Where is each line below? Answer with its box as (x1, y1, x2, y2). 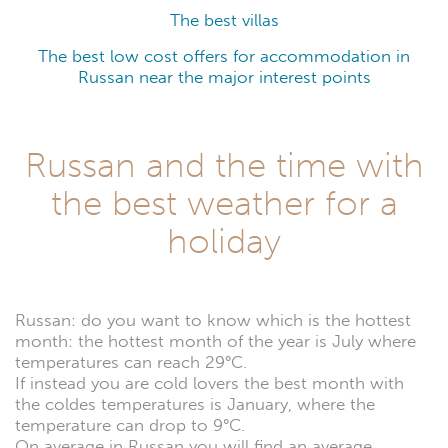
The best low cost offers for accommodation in (38, 46, 410, 68)
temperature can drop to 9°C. (15, 415, 245, 437)
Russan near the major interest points (77, 67, 371, 89)
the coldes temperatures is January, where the (15, 394, 375, 416)
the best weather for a (50, 182, 398, 225)
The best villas (169, 10, 279, 32)
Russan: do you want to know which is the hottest (15, 310, 411, 332)
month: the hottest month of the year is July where (15, 331, 416, 353)
